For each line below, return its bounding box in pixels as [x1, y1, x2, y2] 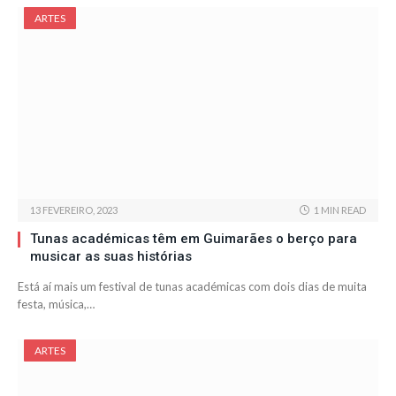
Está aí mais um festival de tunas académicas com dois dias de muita [18, 279, 367, 294]
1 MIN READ [314, 204, 366, 217]
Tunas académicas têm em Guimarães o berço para [30, 231, 357, 247]
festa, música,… [18, 297, 95, 312]
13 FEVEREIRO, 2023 [30, 204, 118, 217]
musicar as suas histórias [30, 248, 192, 265]
